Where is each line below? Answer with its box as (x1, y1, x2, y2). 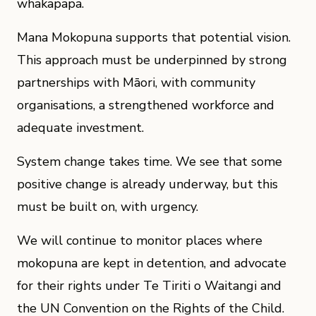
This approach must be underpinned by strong (17, 51, 287, 68)
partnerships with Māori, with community (17, 74, 255, 91)
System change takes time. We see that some (17, 153, 282, 170)
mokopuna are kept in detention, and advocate (17, 255, 286, 272)
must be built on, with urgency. (17, 198, 198, 215)
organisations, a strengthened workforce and (17, 97, 274, 114)
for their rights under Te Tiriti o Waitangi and (17, 277, 281, 294)
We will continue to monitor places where (17, 232, 262, 249)
